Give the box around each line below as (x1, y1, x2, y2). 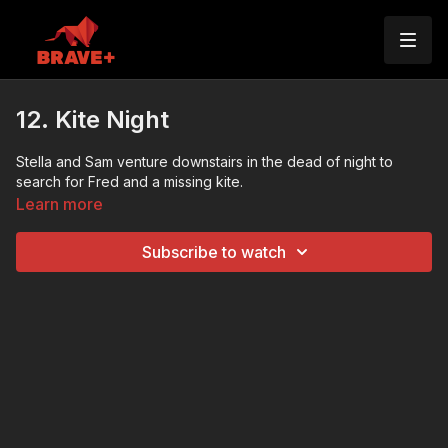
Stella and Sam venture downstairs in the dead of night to (16, 153, 393, 170)
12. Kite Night (16, 105, 169, 134)
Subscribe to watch (142, 242, 286, 262)
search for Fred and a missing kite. (16, 173, 243, 190)
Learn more (16, 194, 103, 214)
